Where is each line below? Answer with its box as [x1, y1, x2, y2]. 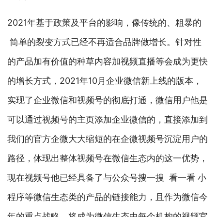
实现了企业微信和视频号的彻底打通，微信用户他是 [7, 95, 208, 106]
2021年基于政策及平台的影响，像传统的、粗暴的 [7, 17, 201, 28]
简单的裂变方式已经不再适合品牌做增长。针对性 [7, 37, 201, 47]
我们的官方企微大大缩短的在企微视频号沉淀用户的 [7, 134, 208, 144]
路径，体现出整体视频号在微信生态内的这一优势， [7, 153, 208, 164]
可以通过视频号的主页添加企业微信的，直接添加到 [7, 114, 208, 125]
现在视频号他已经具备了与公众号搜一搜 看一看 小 [7, 172, 206, 183]
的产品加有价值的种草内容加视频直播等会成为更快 [7, 56, 208, 67]
